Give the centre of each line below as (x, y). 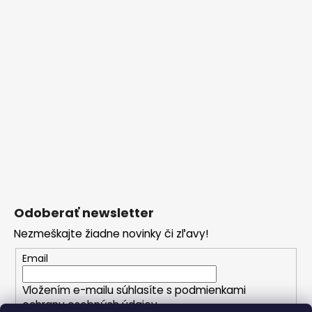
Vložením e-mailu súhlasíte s (98, 290)
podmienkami (210, 290)
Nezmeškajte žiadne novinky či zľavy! (111, 234)
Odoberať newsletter (84, 213)
